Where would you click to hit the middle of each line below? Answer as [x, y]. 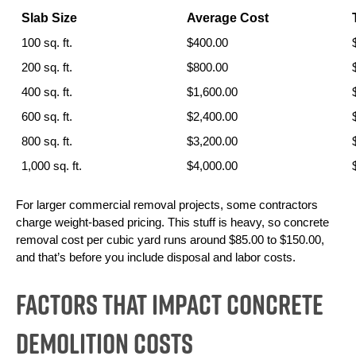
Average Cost [227, 18]
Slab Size [49, 18]
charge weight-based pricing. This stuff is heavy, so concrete [172, 222]
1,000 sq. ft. [51, 166]
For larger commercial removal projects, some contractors [167, 205]
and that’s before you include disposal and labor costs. [156, 257]
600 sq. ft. [46, 117]
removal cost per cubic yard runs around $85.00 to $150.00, [170, 240]
